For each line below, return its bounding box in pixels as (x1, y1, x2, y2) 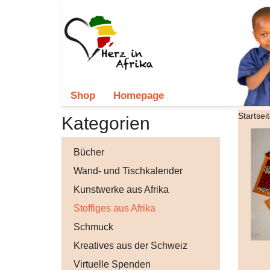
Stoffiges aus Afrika (74, 202, 155, 213)
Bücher (74, 146, 104, 157)
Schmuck (74, 221, 113, 232)
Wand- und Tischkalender (74, 165, 183, 176)
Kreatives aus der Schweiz (74, 240, 187, 251)
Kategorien (61, 113, 150, 133)
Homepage (113, 89, 164, 101)
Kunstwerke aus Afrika (74, 184, 169, 195)
